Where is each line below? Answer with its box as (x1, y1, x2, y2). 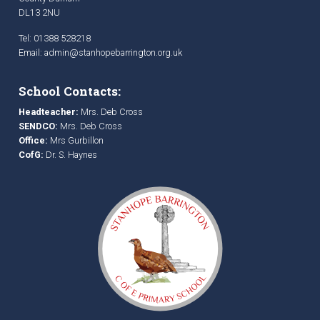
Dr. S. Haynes (44, 149, 97, 161)
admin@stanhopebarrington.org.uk (44, 47, 182, 59)
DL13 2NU (19, 7, 60, 19)
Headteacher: (19, 106, 79, 118)
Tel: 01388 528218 (19, 33, 91, 44)
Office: (19, 135, 48, 146)
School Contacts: (19, 83, 121, 100)
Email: (19, 47, 44, 59)
